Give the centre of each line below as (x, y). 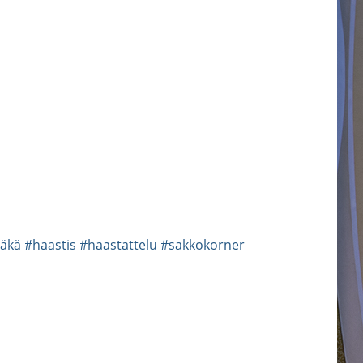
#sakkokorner (203, 245)
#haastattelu (118, 245)
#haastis (50, 245)
